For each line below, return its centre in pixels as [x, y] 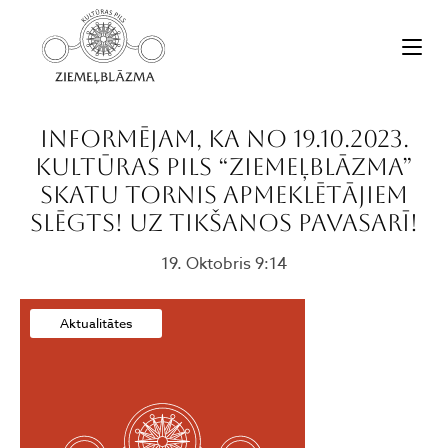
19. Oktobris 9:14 [224, 264]
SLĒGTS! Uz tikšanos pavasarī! [224, 223]
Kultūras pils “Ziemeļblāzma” [224, 167]
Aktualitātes [96, 323]
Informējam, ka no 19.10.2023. [224, 139]
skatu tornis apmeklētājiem [224, 195]
